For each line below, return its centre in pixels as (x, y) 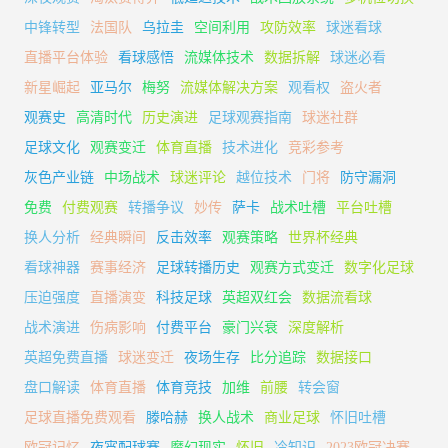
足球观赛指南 (250, 117)
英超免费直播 (66, 357)
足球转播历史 (198, 267)
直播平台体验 (66, 57)
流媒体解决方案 (229, 87)
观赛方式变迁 (292, 267)
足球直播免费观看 (80, 417)
